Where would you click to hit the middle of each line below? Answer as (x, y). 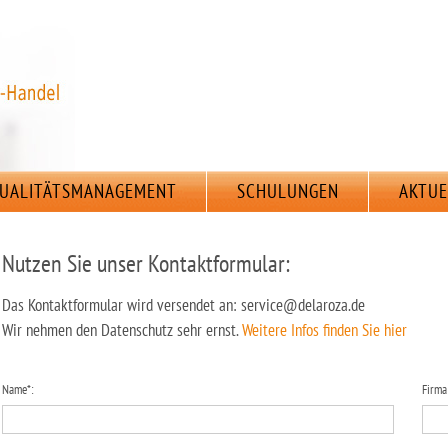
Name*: (18, 389)
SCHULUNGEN (288, 191)
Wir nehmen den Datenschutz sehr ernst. (122, 330)
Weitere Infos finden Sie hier (324, 330)
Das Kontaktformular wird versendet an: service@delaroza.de (183, 305)
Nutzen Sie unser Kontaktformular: (146, 263)
